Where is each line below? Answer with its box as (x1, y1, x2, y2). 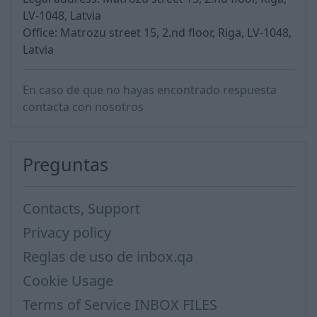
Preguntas (23, 152, 108, 176)
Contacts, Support (23, 199, 140, 218)
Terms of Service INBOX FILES (23, 295, 217, 314)
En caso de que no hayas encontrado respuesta (23, 82, 277, 98)
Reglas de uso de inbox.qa (23, 247, 193, 266)
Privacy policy (23, 223, 111, 242)
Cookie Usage (23, 271, 113, 290)
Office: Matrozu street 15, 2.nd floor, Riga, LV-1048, (23, 25, 292, 40)
